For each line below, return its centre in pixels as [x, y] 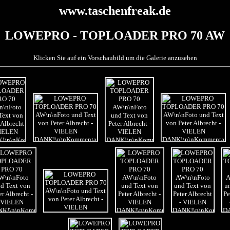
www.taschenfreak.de [115, 11]
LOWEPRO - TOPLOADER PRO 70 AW [115, 36]
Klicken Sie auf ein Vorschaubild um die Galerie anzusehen [115, 57]
